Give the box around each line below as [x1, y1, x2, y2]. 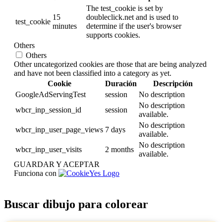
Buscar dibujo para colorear [4, 197, 148, 211]
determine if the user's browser [86, 21, 181, 30]
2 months [105, 145, 134, 154]
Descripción [153, 79, 193, 88]
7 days [105, 125, 125, 134]
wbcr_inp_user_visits [15, 145, 82, 154]
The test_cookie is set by [86, 3, 163, 12]
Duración [105, 79, 137, 88]
